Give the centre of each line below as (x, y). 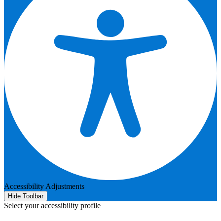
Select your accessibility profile (52, 205)
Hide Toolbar (26, 196)
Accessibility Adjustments (44, 186)
